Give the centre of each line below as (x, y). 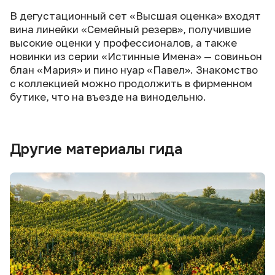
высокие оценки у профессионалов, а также (123, 43)
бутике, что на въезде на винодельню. (108, 97)
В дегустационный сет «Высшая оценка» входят (135, 16)
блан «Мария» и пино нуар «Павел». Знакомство (134, 70)
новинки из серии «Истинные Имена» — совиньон (136, 56)
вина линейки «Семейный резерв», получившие (130, 29)
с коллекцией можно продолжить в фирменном (131, 83)
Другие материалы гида (96, 149)
